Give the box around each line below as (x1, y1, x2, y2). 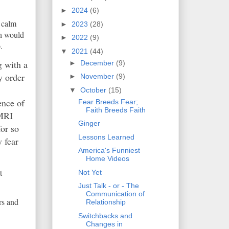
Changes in (85, 219, 123, 228)
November (80, 72, 116, 81)
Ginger (78, 119, 100, 128)
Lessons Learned (78, 132, 134, 141)
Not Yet (78, 168, 102, 176)
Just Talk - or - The (78, 181, 139, 190)
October (80, 85, 108, 94)
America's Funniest (78, 146, 140, 155)
